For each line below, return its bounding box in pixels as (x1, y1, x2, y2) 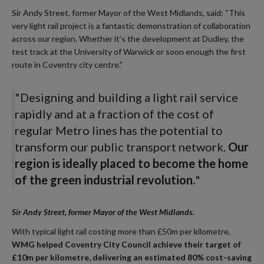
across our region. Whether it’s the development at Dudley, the (12, 33, 244, 44)
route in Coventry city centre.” (12, 59, 123, 70)
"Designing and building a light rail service (15, 90, 238, 104)
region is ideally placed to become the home (15, 156, 248, 170)
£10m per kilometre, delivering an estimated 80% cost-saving (12, 252, 252, 263)
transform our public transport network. (15, 139, 226, 154)
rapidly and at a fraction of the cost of (15, 106, 214, 121)
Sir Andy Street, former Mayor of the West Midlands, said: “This (12, 7, 245, 18)
